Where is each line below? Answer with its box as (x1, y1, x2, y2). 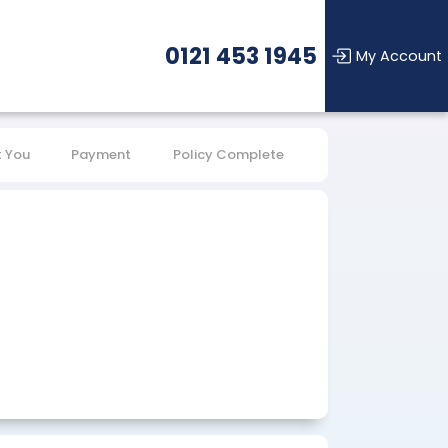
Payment (71, 145, 132, 164)
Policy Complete (172, 145, 284, 164)
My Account (356, 46, 442, 66)
